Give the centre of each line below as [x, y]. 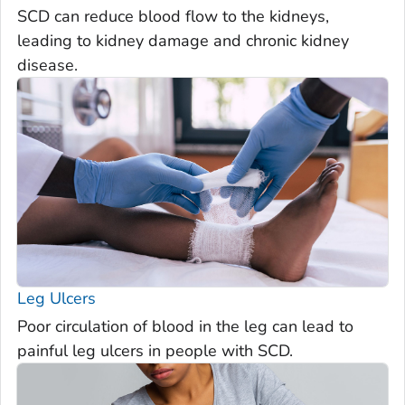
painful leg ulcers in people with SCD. [155, 351]
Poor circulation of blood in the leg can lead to [185, 327]
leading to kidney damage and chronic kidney [183, 40]
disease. [47, 65]
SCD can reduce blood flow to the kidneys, [173, 16]
